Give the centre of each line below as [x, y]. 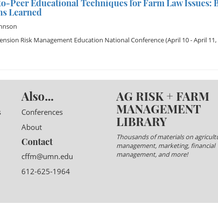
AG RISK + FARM [163, 96]
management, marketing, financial [166, 145]
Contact [37, 142]
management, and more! [152, 154]
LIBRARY [142, 121]
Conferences [42, 112]
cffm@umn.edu [47, 156]
